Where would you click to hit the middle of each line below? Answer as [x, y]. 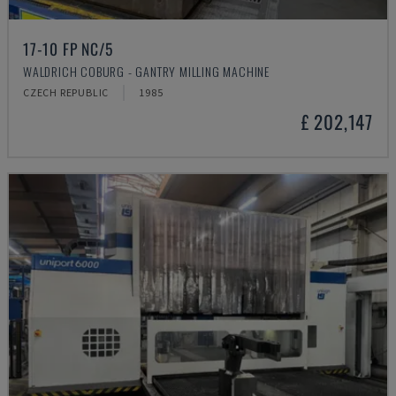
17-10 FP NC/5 [68, 49]
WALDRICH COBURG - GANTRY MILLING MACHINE [146, 71]
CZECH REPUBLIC [66, 92]
